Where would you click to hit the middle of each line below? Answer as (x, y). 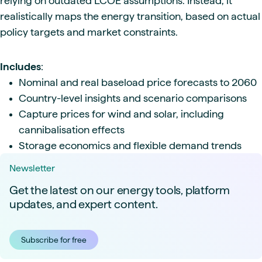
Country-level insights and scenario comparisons (133, 98)
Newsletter (32, 168)
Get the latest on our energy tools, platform (120, 190)
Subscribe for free (54, 240)
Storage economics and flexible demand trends (130, 145)
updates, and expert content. (84, 204)
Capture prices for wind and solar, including (121, 114)
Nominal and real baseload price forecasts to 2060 (138, 82)
